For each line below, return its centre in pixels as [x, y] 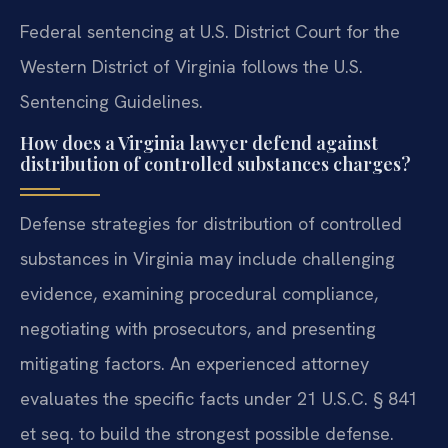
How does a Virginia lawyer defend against [199, 143]
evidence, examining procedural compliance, [199, 294]
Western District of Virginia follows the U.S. [191, 66]
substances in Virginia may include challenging [207, 259]
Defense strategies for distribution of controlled [211, 224]
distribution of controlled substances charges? [215, 164]
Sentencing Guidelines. [111, 101]
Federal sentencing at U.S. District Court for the [210, 31]
